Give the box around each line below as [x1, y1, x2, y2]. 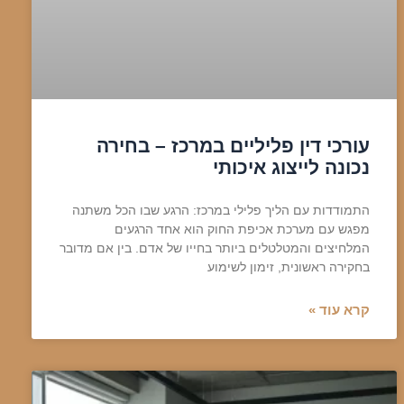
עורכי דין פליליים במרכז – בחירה [96, 134, 370, 156]
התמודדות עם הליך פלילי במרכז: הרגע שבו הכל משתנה [71, 202, 370, 217]
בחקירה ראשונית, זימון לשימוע [207, 259, 370, 274]
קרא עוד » [308, 301, 370, 317]
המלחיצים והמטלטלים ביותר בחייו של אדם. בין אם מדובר [59, 240, 370, 255]
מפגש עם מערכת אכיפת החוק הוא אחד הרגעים [114, 221, 370, 236]
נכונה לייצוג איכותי [212, 156, 370, 178]
